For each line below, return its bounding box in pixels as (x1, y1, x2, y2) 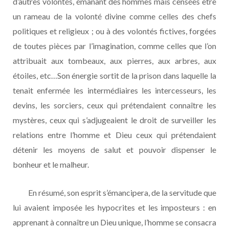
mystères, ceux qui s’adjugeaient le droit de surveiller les (13, 114, 216, 125)
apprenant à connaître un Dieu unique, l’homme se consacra (13, 217, 216, 227)
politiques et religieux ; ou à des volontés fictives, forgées (13, 26, 216, 36)
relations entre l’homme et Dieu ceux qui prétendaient (13, 129, 216, 140)
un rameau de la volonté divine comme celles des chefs (13, 11, 216, 21)
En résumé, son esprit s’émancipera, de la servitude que (13, 187, 216, 197)
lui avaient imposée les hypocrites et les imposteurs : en (13, 202, 216, 212)
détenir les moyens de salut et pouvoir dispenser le (13, 144, 216, 154)
